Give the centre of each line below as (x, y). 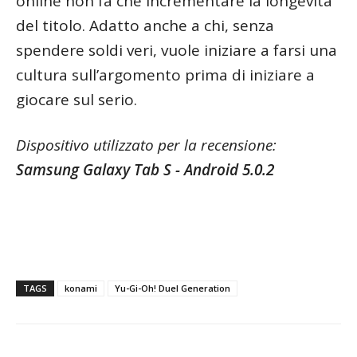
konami (81, 288)
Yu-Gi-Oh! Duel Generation (173, 288)
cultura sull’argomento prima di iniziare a (165, 75)
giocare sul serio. (76, 99)
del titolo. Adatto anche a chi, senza (145, 25)
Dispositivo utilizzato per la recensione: (146, 145)
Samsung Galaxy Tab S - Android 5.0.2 (145, 169)
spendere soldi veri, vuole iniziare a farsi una (177, 50)
